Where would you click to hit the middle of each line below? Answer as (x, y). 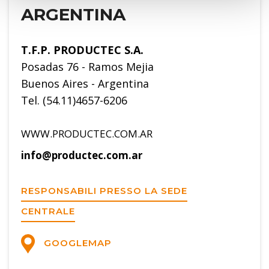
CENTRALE (48, 211)
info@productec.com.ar (82, 156)
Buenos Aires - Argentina (85, 84)
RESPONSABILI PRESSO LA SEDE (104, 191)
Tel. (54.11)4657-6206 (74, 101)
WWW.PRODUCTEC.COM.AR (87, 134)
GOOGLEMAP (76, 243)
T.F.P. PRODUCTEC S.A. (82, 50)
